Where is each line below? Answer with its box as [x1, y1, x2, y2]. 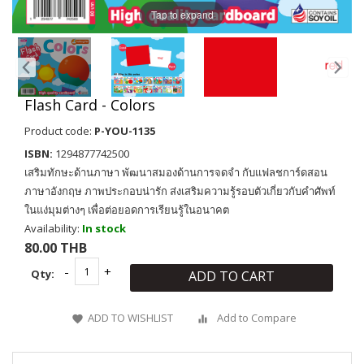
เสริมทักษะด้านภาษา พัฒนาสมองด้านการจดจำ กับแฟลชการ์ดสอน [24, 165, 327, 180]
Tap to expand [150, 6, 214, 21]
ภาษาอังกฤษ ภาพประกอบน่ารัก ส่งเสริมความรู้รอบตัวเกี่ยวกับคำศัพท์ [24, 184, 336, 199]
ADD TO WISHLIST [88, 310, 173, 326]
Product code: [24, 123, 94, 139]
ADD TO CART [188, 267, 275, 286]
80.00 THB [24, 239, 87, 258]
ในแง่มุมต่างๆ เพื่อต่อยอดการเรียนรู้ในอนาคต [24, 202, 229, 218]
